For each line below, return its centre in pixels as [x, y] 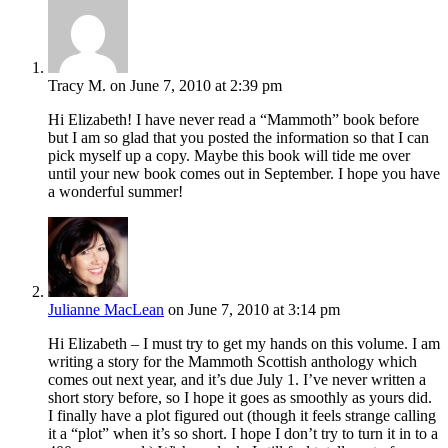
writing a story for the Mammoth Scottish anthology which [232, 361]
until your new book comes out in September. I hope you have [244, 173]
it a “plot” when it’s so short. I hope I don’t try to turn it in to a [243, 433]
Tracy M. [77, 85]
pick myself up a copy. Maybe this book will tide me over [229, 155]
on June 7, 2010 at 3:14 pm [254, 309]
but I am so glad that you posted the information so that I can [238, 137]
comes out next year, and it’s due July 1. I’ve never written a [237, 379]
